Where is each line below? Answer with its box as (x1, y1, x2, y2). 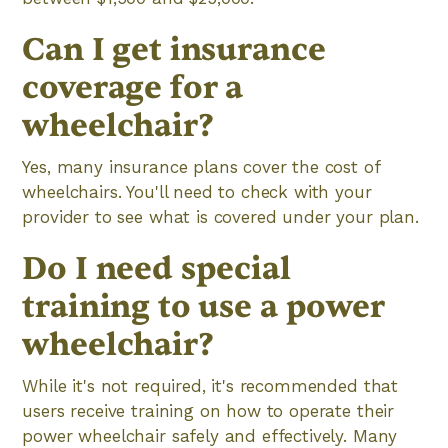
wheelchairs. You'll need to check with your (22, 182, 372, 202)
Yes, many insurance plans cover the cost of (22, 157, 380, 177)
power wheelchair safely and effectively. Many (22, 426, 398, 446)
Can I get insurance (22, 29, 326, 70)
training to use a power (22, 286, 385, 327)
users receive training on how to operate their (22, 401, 395, 421)
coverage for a (22, 67, 244, 108)
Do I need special (22, 248, 291, 289)
